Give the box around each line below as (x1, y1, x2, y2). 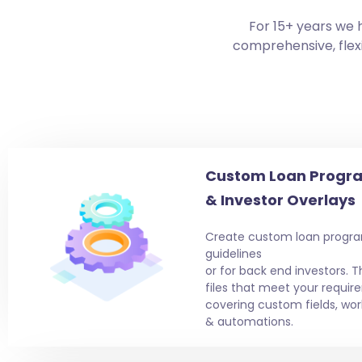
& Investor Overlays (204, 189, 356, 210)
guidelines (204, 245, 262, 262)
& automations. (204, 313, 297, 330)
